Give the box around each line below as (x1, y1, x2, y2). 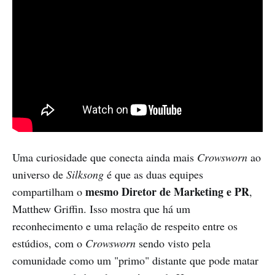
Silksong (66, 166, 104, 182)
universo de (12, 166, 66, 182)
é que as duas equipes (104, 166, 203, 182)
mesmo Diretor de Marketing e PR (85, 183, 249, 199)
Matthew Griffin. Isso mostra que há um (12, 201, 190, 216)
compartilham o (12, 184, 85, 199)
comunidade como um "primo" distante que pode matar (12, 252, 258, 268)
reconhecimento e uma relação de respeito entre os (12, 218, 238, 233)
